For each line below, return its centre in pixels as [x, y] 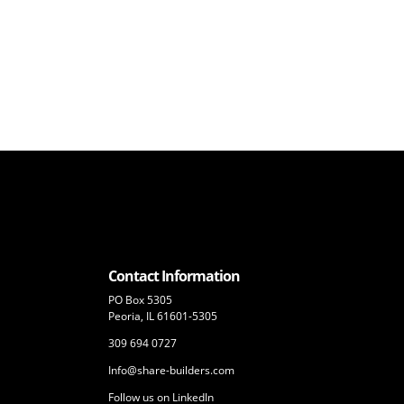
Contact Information [174, 275]
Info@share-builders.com [172, 370]
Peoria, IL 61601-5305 [163, 316]
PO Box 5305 [141, 299]
